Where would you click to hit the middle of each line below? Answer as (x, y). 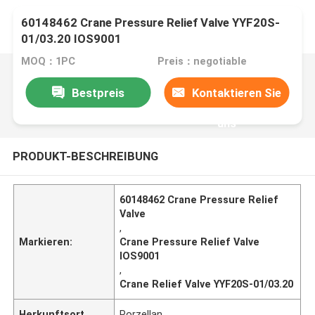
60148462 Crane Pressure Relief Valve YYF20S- (151, 23)
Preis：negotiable (202, 62)
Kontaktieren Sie (237, 92)
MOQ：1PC (49, 62)
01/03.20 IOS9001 (72, 39)
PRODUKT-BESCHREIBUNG (85, 156)
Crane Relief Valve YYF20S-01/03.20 (207, 284)
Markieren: (46, 242)
